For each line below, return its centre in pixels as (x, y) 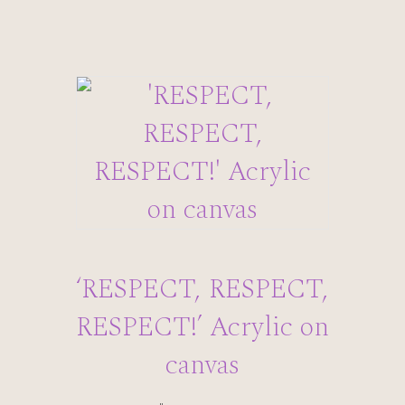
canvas (202, 365)
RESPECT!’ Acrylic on (202, 327)
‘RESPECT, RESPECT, (202, 289)
